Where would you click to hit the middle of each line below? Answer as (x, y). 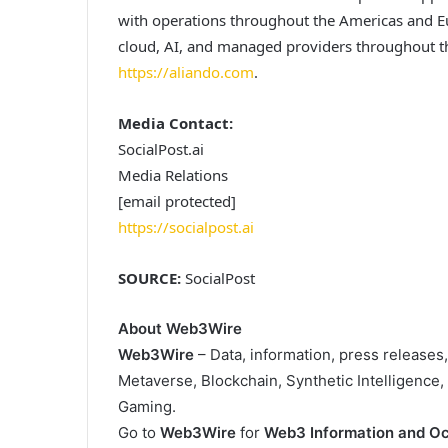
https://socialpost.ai (186, 226)
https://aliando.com (186, 71)
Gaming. (147, 406)
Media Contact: (175, 122)
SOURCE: (149, 277)
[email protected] (177, 200)
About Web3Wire (180, 328)
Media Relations (173, 174)
